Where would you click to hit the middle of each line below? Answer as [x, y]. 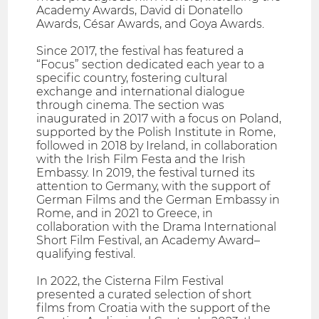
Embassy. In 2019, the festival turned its [146, 173]
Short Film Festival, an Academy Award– [148, 241]
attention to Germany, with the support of [153, 187]
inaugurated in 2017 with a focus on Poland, [159, 119]
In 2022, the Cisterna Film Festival [130, 281]
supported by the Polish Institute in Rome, [156, 132]
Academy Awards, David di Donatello [140, 11]
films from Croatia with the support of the [154, 308]
